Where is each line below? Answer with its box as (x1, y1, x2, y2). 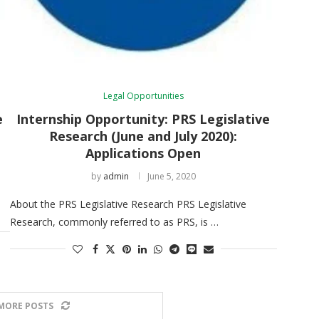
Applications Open (85, 144, 202, 162)
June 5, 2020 (147, 169, 196, 182)
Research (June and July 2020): (49, 127, 238, 145)
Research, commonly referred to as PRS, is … (9, 214, 219, 229)
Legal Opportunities (103, 89, 184, 102)
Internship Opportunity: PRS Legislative (16, 110, 271, 127)
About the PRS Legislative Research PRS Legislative (9, 197, 246, 211)
